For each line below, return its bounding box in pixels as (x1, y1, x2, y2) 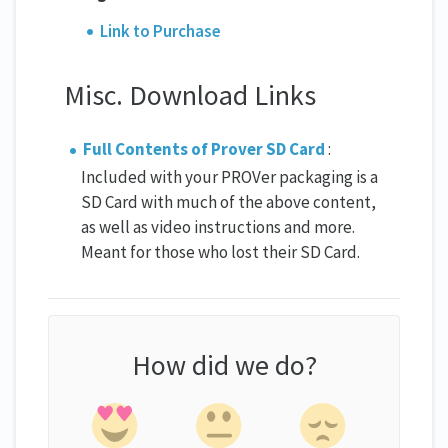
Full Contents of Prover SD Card (83, 138, 326, 161)
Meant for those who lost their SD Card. (81, 241, 360, 264)
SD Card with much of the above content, (81, 191, 376, 214)
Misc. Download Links (64, 77, 316, 114)
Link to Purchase (100, 19, 222, 42)
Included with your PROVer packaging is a (81, 166, 378, 189)
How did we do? (131, 346, 317, 383)
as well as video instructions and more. (81, 216, 355, 239)
